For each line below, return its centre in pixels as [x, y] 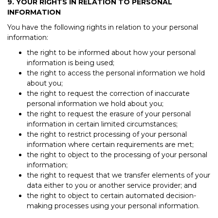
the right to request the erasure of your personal [109, 114]
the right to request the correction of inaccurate [108, 93]
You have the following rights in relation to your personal [103, 27]
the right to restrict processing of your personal [107, 134]
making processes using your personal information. [113, 206]
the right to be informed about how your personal [111, 52]
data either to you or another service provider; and [112, 185]
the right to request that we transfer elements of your [118, 175]
